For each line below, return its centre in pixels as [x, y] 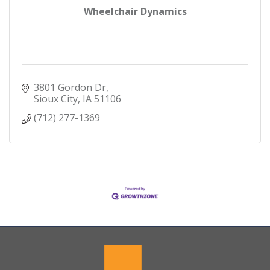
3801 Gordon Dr [70, 88]
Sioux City [56, 99]
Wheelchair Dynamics [135, 12]
